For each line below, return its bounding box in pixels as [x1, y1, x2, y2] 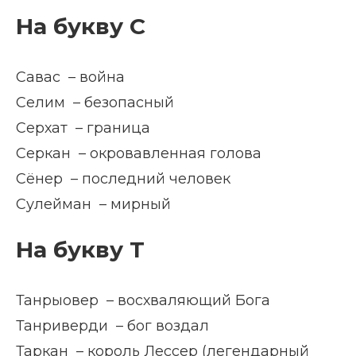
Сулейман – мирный [16, 195, 171, 213]
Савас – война [16, 68, 125, 86]
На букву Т [16, 236, 145, 263]
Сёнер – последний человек [16, 170, 230, 188]
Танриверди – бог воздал [16, 317, 209, 335]
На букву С [16, 13, 145, 40]
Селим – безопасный [16, 94, 174, 111]
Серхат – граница [16, 119, 150, 137]
